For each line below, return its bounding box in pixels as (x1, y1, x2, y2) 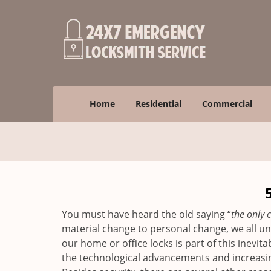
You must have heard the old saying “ (62, 207, 231, 221)
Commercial (202, 98, 252, 109)
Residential (135, 98, 181, 109)
